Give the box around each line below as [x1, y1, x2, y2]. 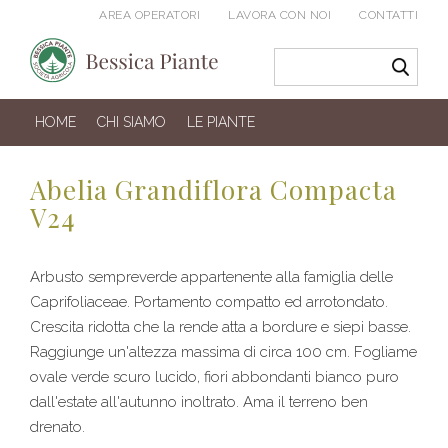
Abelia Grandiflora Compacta [30, 172, 397, 208]
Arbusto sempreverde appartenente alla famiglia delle [30, 268, 393, 287]
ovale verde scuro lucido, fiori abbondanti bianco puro [30, 368, 399, 387]
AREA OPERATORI [99, 8, 200, 22]
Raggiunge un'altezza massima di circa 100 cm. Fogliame [30, 343, 417, 362]
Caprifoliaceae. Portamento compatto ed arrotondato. [30, 293, 388, 312]
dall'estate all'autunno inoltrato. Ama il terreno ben [30, 393, 368, 412]
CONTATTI [359, 8, 418, 22]
